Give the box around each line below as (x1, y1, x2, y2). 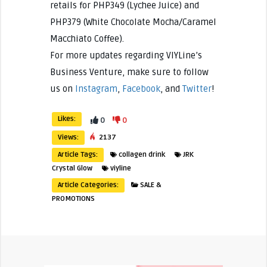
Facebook (122, 83, 160, 94)
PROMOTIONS (51, 194, 95, 203)
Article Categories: (57, 180, 119, 190)
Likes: (57, 114, 76, 123)
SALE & (139, 180, 161, 190)
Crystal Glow (51, 163, 92, 173)
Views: (57, 132, 79, 142)
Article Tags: (57, 150, 98, 159)
